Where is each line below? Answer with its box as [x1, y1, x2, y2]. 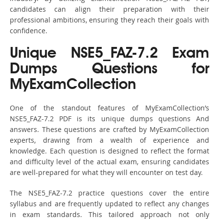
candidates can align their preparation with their [10, 4, 209, 14]
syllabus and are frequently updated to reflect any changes [10, 199, 209, 209]
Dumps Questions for [10, 62, 209, 77]
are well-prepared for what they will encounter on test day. [10, 168, 203, 177]
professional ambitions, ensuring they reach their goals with [10, 15, 209, 25]
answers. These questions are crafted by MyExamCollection [10, 125, 209, 134]
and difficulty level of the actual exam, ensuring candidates [10, 157, 209, 167]
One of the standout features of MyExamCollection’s [10, 103, 209, 113]
